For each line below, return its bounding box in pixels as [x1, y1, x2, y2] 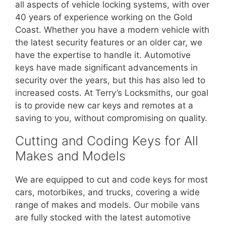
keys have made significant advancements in [15, 63, 198, 73]
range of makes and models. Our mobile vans [15, 200, 200, 210]
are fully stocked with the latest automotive [15, 212, 191, 223]
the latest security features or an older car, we [15, 37, 202, 48]
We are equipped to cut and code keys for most [15, 175, 208, 185]
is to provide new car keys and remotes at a [15, 100, 193, 111]
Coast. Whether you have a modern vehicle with [15, 25, 209, 35]
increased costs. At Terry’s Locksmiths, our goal [15, 88, 208, 98]
